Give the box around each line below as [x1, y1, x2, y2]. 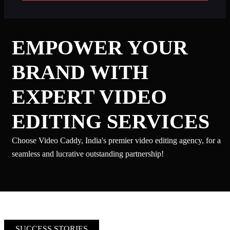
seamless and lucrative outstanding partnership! [12, 149, 164, 159]
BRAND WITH [12, 61, 148, 84]
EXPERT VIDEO [12, 85, 167, 109]
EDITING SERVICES [12, 110, 209, 133]
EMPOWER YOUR [12, 36, 188, 60]
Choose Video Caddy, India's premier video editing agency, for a [12, 136, 221, 145]
